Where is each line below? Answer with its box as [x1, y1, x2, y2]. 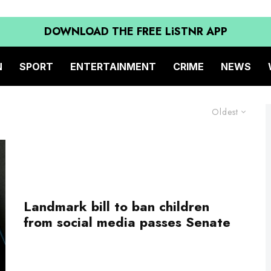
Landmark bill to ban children [24, 197, 209, 217]
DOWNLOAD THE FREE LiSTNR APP [44, 24, 227, 39]
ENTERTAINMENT [70, 60, 156, 73]
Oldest [212, 106, 238, 118]
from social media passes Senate [24, 212, 230, 232]
